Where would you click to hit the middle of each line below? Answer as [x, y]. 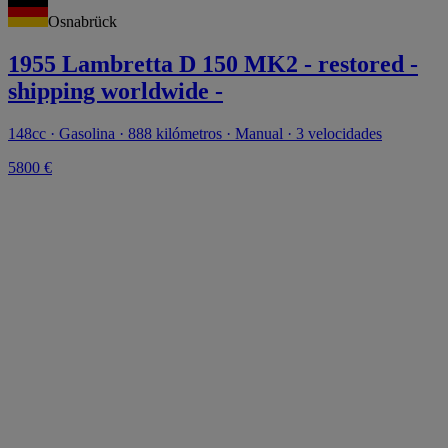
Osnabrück [82, 22]
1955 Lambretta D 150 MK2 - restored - [213, 63]
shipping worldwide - [115, 90]
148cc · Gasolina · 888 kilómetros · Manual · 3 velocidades [195, 133]
